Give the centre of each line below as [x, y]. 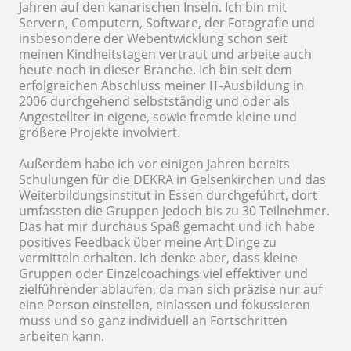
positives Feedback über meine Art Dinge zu [148, 242]
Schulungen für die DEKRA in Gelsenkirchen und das [172, 179]
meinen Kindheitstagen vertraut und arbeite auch [165, 54]
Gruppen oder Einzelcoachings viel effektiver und [163, 273]
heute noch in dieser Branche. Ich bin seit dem [156, 70]
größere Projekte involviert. [100, 132]
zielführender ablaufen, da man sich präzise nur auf [170, 289]
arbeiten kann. [62, 336]
